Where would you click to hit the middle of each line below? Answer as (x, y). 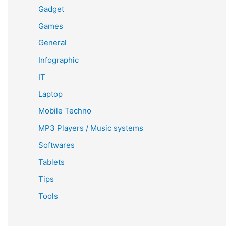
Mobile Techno (65, 111)
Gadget (51, 9)
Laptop (50, 94)
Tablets (51, 162)
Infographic (59, 60)
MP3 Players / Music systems (91, 128)
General (52, 43)
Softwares (56, 145)
